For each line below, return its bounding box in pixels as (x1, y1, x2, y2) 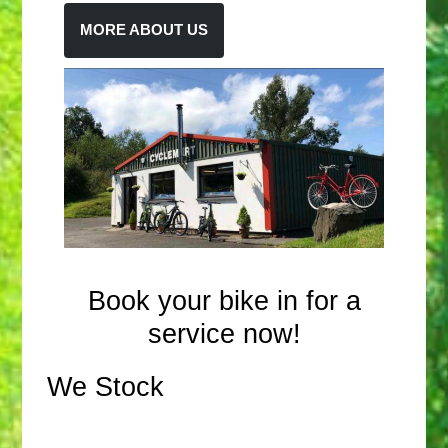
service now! (147, 319, 301, 350)
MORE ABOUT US (80, 22, 209, 39)
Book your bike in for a (87, 286, 361, 317)
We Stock (47, 372, 165, 403)
